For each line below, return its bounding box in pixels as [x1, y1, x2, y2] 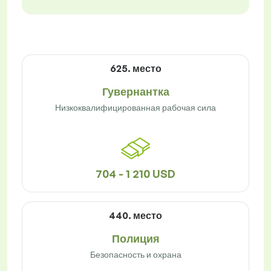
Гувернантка [102, 85, 169, 99]
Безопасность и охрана [90, 249, 181, 260]
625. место [109, 62, 162, 75]
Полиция [111, 232, 160, 246]
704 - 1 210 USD [96, 167, 175, 181]
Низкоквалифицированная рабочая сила [55, 102, 216, 113]
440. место [109, 209, 162, 222]
